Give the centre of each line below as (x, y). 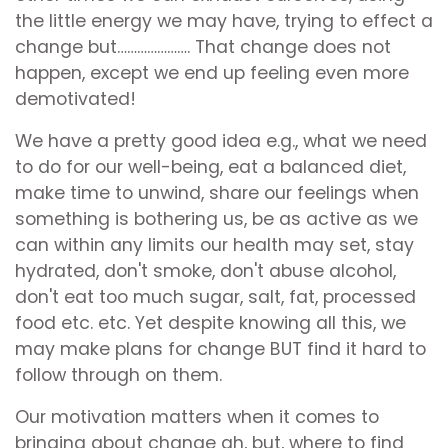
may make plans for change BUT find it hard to (220, 349)
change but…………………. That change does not (203, 47)
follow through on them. (118, 375)
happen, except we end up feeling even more (212, 73)
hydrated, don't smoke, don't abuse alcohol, (205, 271)
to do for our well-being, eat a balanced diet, (210, 167)
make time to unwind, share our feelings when (217, 193)
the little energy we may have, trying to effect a (224, 21)
